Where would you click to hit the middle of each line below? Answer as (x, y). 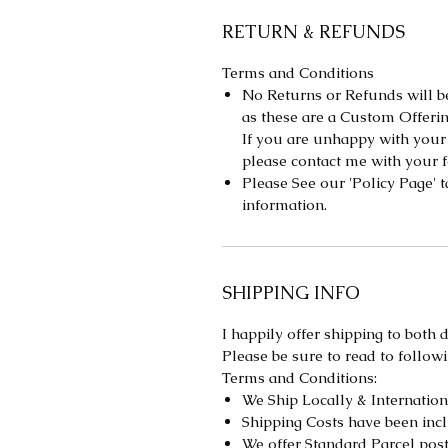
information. (284, 204)
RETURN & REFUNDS (313, 31)
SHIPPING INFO (291, 292)
